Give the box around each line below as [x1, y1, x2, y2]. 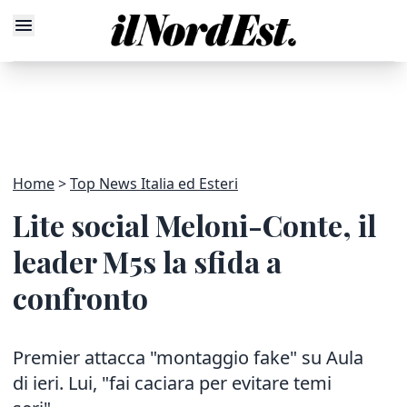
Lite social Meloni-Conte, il [13, 205, 376, 244]
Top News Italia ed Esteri [70, 174, 238, 194]
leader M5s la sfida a [13, 242, 282, 281]
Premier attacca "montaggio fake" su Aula [13, 345, 363, 370]
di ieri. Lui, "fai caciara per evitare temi [13, 371, 332, 395]
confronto [13, 278, 148, 317]
